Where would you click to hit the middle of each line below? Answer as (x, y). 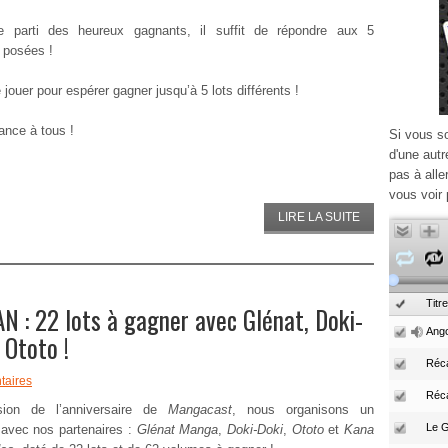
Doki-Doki (254, 429)
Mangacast (200, 409)
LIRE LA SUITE (319, 217)
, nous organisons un (303, 409)
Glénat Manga (175, 429)
